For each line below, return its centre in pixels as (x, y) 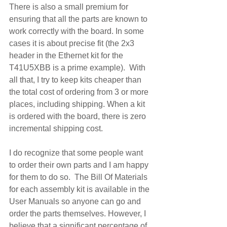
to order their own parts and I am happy (80, 165)
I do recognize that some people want (77, 153)
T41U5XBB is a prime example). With (78, 68)
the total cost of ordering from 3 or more (80, 92)
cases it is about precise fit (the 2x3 (73, 43)
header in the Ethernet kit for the (67, 55)
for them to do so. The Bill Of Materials (79, 177)
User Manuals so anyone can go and (76, 201)
